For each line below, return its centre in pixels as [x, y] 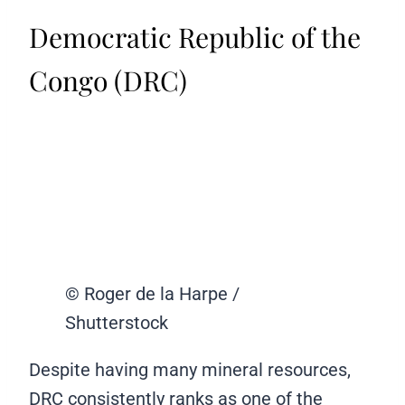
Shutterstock [117, 323]
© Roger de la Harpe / [152, 294]
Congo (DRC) [108, 81]
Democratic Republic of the [195, 38]
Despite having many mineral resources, [190, 370]
